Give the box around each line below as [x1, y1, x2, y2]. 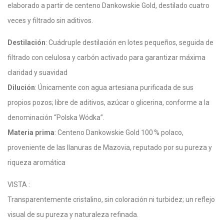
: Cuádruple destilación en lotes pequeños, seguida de [45, 38, 213, 46]
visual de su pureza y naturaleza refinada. [7, 210, 138, 218]
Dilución [7, 83, 35, 91]
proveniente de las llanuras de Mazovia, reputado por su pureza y [7, 143, 212, 151]
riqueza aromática [7, 158, 65, 166]
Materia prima [7, 128, 54, 136]
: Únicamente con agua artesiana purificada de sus [35, 83, 193, 91]
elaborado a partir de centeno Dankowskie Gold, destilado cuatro [7, 1, 209, 9]
